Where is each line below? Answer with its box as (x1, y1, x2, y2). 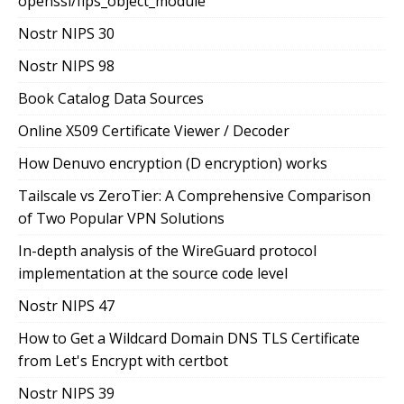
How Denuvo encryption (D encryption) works (18, 153, 327, 174)
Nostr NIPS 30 (18, 23, 115, 44)
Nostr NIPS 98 (18, 56, 115, 77)
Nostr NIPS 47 (18, 296, 115, 317)
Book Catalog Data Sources (18, 88, 204, 109)
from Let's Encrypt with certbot (18, 351, 228, 372)
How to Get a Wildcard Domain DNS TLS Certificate (18, 328, 360, 349)
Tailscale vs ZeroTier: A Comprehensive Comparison (18, 186, 371, 207)
